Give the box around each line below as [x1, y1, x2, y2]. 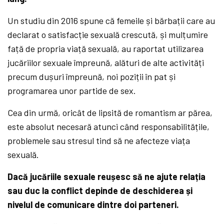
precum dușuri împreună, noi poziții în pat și [7, 71, 176, 82]
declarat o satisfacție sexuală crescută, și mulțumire [7, 29, 208, 40]
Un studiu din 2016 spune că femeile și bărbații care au [7, 15, 215, 26]
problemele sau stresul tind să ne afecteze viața [7, 135, 190, 146]
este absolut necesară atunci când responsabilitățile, [7, 121, 210, 132]
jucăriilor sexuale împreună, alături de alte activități [7, 57, 204, 68]
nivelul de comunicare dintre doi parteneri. [7, 199, 179, 210]
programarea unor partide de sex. [7, 85, 136, 96]
